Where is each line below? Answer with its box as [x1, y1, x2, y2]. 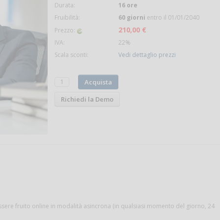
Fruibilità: [55, 13, 81, 22]
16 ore [118, 1, 138, 10]
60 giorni [118, 13, 146, 22]
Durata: [55, 1, 76, 10]
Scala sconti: [55, 51, 89, 59]
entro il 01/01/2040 [145, 13, 200, 22]
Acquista [84, 78, 112, 87]
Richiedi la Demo [61, 95, 114, 104]
